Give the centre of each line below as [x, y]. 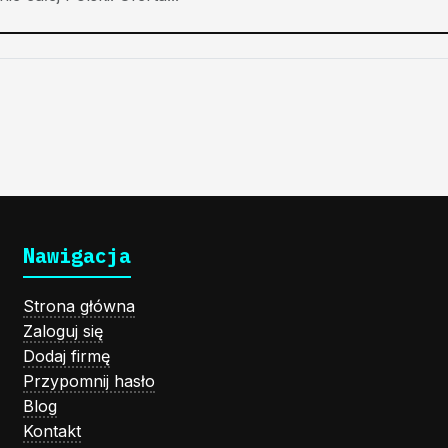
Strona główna [78, 305]
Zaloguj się [62, 330]
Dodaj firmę [66, 355]
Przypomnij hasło [88, 380]
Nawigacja [76, 255]
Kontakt [51, 430]
